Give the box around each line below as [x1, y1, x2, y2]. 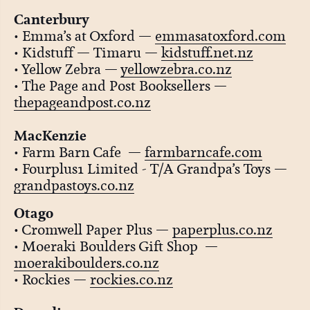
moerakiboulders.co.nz [13, 254, 159, 273]
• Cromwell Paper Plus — [13, 221, 172, 239]
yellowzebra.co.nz [120, 60, 232, 78]
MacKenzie [13, 125, 86, 145]
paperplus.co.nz [172, 221, 273, 239]
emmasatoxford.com [154, 26, 286, 45]
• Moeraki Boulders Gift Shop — [13, 237, 218, 256]
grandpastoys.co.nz [13, 176, 134, 194]
